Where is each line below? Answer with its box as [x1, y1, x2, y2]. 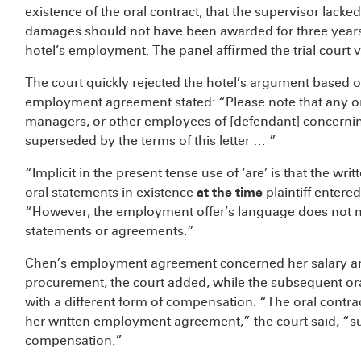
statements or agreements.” [25, 223, 194, 239]
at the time [197, 185, 263, 200]
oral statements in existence [25, 185, 197, 200]
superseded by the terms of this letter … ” [25, 133, 276, 148]
